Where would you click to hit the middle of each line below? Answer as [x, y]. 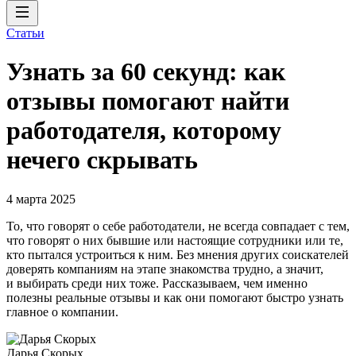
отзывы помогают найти [148, 101]
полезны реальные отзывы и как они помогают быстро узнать [175, 297]
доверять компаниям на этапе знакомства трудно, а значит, [165, 269]
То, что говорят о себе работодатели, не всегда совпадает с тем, [178, 226]
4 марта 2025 [41, 199]
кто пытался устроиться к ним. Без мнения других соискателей [178, 254]
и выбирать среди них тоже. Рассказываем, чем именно [157, 283]
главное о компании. [62, 311]
